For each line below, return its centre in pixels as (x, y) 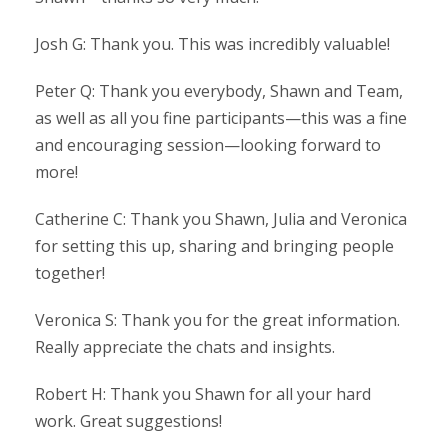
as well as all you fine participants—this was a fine (221, 117)
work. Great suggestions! (128, 420)
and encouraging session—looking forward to (208, 144)
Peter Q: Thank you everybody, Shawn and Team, (219, 90)
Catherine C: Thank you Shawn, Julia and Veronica (221, 218)
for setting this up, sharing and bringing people (214, 245)
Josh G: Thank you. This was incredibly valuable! (212, 43)
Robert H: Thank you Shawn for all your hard (203, 393)
